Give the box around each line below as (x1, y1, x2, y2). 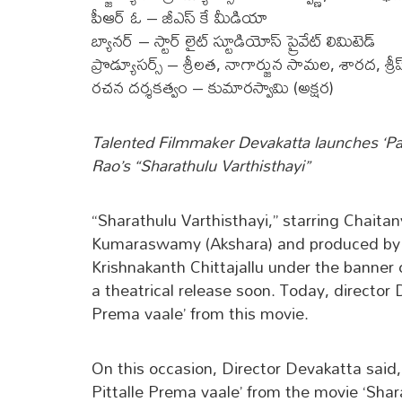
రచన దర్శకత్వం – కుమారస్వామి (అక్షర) (92, 71, 334, 105)
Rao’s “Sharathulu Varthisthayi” (92, 149, 310, 183)
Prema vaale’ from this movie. (92, 297, 309, 331)
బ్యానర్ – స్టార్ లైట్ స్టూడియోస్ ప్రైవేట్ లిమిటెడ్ (92, 24, 376, 58)
